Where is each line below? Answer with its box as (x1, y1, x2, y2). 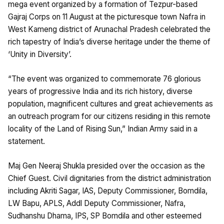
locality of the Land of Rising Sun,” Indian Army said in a (8, 123, 197, 133)
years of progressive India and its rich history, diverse (8, 86, 192, 96)
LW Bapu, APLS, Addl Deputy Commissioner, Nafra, (8, 198, 185, 208)
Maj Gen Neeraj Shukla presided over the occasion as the (8, 160, 205, 170)
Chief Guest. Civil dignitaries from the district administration (8, 173, 211, 183)
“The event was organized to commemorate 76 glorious (8, 73, 201, 83)
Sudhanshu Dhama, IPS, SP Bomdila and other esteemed (8, 210, 201, 220)
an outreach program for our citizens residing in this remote (8, 111, 210, 121)
